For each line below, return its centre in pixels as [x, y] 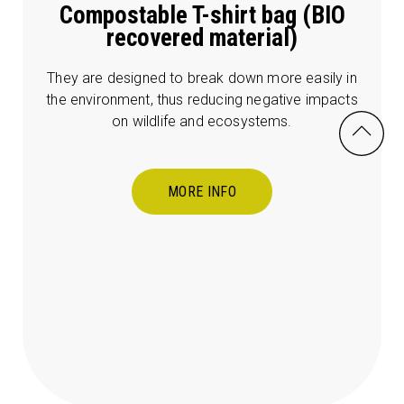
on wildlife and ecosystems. [202, 122]
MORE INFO [202, 192]
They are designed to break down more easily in [202, 78]
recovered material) [202, 38]
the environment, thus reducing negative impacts [202, 100]
